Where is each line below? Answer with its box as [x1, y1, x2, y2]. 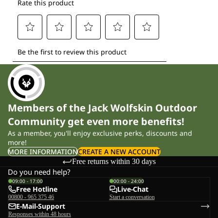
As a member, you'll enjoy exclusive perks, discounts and [8, 128, 192, 138]
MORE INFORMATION [8, 147, 78, 157]
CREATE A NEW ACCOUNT [78, 147, 161, 157]
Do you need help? [8, 167, 71, 177]
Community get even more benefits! [8, 115, 184, 128]
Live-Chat [117, 184, 148, 194]
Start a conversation [109, 194, 155, 201]
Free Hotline [16, 184, 57, 194]
